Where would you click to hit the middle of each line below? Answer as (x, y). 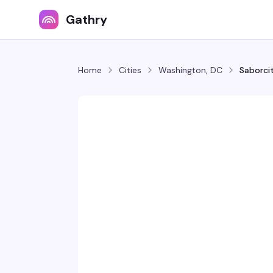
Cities (130, 70)
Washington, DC (190, 70)
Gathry (87, 19)
